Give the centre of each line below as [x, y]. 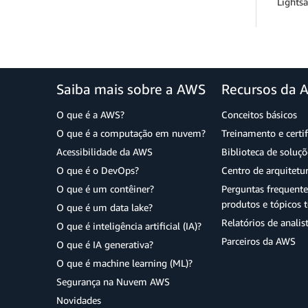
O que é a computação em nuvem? [131, 133]
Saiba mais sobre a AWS [131, 89]
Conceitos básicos [259, 115]
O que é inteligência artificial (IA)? [129, 226]
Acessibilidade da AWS [104, 152]
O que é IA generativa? [105, 245]
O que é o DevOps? [98, 170]
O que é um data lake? [104, 208]
